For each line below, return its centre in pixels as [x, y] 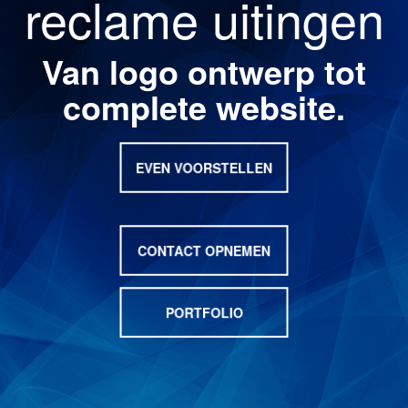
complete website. [204, 107]
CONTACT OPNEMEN [204, 250]
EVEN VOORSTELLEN [204, 168]
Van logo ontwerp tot [204, 71]
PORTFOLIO [204, 312]
